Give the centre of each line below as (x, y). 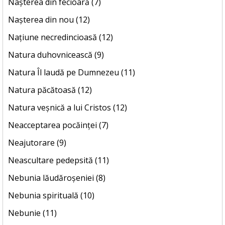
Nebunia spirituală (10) (51, 196)
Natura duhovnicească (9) (56, 55)
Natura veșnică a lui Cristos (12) (68, 108)
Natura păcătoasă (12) (50, 90)
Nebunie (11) (32, 213)
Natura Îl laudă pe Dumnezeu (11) (72, 73)
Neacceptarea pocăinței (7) (58, 125)
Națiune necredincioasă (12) (61, 37)
